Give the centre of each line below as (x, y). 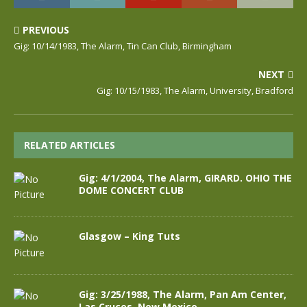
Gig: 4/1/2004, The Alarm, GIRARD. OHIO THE (185, 178)
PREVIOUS (46, 30)
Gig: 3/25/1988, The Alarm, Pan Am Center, (183, 294)
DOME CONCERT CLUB (131, 190)
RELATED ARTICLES (70, 145)
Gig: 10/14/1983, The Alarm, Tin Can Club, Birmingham (123, 46)
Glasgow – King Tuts (130, 236)
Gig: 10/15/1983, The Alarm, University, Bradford (195, 90)
